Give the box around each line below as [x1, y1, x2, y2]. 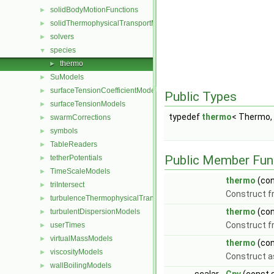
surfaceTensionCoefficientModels [50, 86, 161, 95]
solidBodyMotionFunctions [50, 6, 138, 14]
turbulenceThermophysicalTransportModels [50, 194, 195, 202]
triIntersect [50, 180, 84, 189]
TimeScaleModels [50, 167, 110, 176]
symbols [50, 127, 78, 135]
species [50, 46, 76, 54]
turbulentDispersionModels [50, 207, 140, 216]
